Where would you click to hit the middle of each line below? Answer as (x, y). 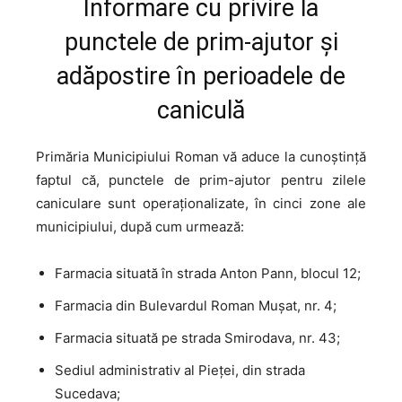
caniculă (201, 110)
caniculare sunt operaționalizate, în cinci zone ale (201, 203)
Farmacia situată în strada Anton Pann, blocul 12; (208, 273)
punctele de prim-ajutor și (201, 42)
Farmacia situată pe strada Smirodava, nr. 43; (197, 337)
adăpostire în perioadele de (201, 76)
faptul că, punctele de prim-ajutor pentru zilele (201, 179)
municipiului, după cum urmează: (140, 226)
